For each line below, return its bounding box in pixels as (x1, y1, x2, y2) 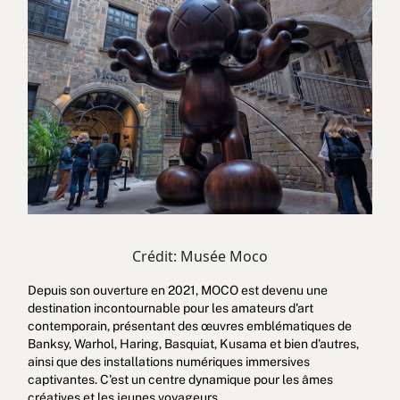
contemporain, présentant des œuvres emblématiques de (27, 318, 352, 333)
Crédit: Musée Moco (132, 246, 268, 266)
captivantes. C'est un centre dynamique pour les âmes (27, 371, 333, 387)
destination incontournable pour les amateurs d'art (27, 300, 313, 315)
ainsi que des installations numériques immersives (27, 354, 310, 369)
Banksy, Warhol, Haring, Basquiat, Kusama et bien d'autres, (27, 336, 359, 351)
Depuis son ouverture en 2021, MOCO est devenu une (27, 282, 328, 297)
